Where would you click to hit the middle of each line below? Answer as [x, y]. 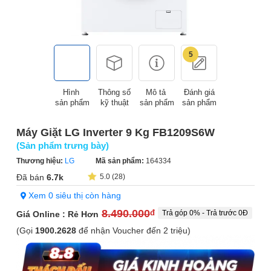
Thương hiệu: [41, 161]
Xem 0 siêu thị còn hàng [73, 195]
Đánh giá [199, 92]
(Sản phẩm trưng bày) [63, 145]
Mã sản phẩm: [121, 161]
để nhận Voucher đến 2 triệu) [133, 230]
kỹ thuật [114, 103]
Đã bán [30, 177]
